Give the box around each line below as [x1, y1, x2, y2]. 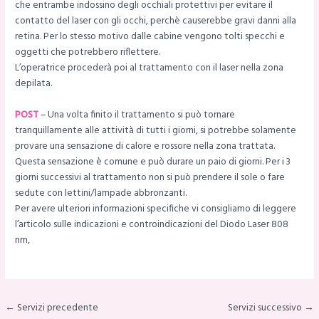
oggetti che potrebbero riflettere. [15, 45, 161, 61]
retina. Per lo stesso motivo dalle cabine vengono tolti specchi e [15, 29, 286, 45]
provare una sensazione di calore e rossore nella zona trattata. [15, 139, 276, 155]
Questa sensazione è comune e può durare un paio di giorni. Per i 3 [15, 155, 291, 170]
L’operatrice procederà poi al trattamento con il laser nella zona [15, 61, 284, 76]
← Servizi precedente [5, 300, 99, 315]
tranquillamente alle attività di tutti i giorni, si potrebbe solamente [15, 123, 297, 139]
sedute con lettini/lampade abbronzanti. [15, 186, 187, 202]
